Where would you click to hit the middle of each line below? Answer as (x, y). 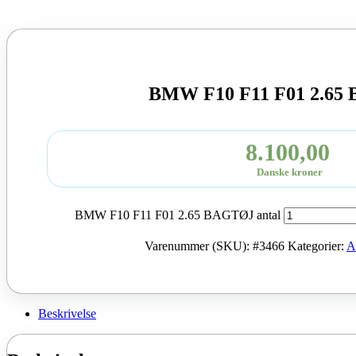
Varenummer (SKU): (198, 246)
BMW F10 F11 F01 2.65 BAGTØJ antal (177, 215)
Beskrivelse (67, 314)
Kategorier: (317, 246)
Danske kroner (289, 172)
